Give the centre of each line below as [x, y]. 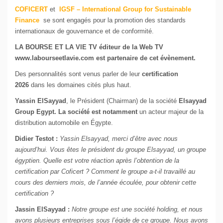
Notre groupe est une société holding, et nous [137, 210]
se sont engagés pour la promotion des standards [112, 20]
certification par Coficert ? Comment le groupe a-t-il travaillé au [105, 172]
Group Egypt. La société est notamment [77, 112]
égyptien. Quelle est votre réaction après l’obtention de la [97, 161]
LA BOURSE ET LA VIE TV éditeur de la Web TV [89, 47]
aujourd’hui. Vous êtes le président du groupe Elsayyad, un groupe [111, 150]
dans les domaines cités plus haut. [80, 85]
